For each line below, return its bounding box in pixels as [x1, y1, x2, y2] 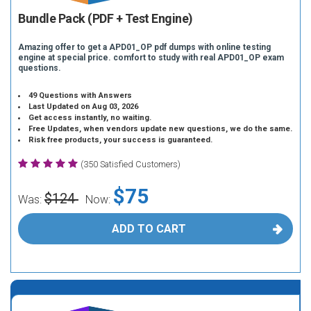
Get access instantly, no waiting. [28, 113, 152, 122]
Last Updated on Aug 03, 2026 [28, 102, 139, 111]
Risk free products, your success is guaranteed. [28, 135, 213, 144]
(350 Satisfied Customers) [81, 159, 180, 169]
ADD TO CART [111, 222, 186, 235]
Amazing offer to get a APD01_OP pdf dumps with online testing [18, 42, 271, 52]
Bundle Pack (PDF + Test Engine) [18, 11, 193, 26]
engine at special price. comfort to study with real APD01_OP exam [18, 53, 284, 62]
